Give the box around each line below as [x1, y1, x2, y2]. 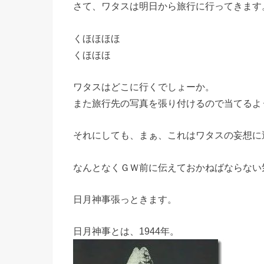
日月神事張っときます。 [73, 193, 177, 204]
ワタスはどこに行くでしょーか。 [73, 81, 214, 92]
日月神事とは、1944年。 [73, 226, 179, 237]
